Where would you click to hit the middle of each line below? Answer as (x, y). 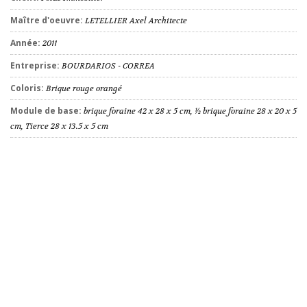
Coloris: (28, 88)
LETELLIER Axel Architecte (136, 21)
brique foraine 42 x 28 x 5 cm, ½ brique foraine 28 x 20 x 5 (190, 111)
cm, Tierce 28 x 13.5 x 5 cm (59, 126)
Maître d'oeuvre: (48, 21)
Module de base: (47, 111)
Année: (26, 43)
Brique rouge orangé (84, 89)
